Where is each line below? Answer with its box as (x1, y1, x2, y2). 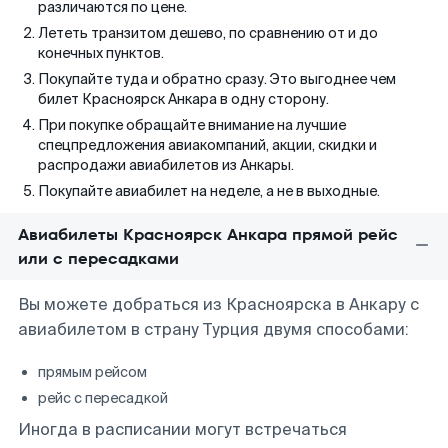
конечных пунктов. (38, 44, 164, 62)
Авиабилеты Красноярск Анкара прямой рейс (18, 223, 398, 246)
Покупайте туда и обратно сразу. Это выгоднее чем (38, 70, 396, 88)
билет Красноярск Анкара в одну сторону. (38, 90, 329, 108)
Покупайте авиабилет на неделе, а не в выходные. (38, 182, 380, 200)
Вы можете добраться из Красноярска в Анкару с (18, 294, 419, 315)
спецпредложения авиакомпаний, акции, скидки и (38, 136, 377, 154)
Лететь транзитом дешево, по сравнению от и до (38, 24, 378, 42)
